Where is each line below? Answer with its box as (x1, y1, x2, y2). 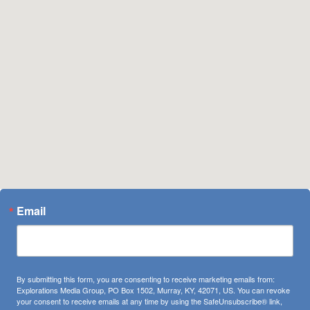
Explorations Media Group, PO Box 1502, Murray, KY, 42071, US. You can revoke (17, 284, 290, 295)
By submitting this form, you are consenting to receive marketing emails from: (17, 273, 275, 284)
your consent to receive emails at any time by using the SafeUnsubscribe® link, (17, 295, 282, 307)
